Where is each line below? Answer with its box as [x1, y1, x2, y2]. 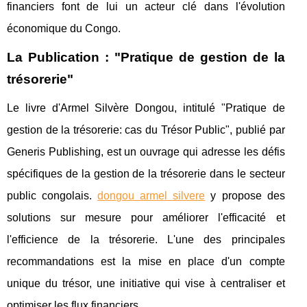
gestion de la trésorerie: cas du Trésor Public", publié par [7, 124, 285, 136]
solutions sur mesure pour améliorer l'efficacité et [7, 212, 285, 223]
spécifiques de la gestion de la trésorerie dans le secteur [7, 168, 285, 180]
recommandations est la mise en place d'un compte [7, 256, 285, 267]
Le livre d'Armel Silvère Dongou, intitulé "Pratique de [7, 102, 285, 114]
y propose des [205, 190, 285, 201]
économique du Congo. [7, 23, 121, 34]
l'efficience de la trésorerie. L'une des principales [7, 234, 285, 245]
